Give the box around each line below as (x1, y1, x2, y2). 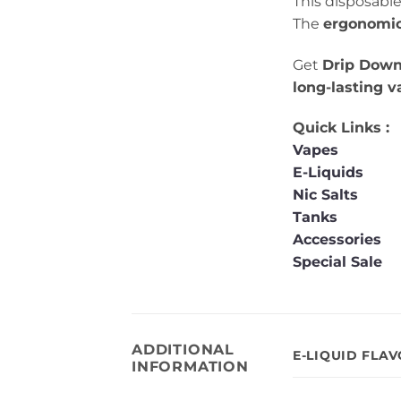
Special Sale (293, 253, 382, 271)
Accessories (293, 231, 386, 249)
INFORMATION (132, 358, 249, 376)
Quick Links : (293, 119, 389, 137)
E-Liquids (293, 164, 363, 182)
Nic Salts (293, 186, 358, 204)
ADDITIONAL (132, 341, 235, 359)
